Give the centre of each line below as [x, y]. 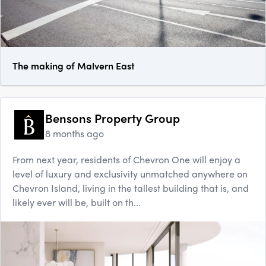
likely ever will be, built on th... [77, 202]
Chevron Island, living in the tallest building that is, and [131, 188]
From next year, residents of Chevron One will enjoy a [126, 160]
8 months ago [75, 134]
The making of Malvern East [74, 66]
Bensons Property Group [113, 118]
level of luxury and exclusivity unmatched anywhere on [130, 174]
